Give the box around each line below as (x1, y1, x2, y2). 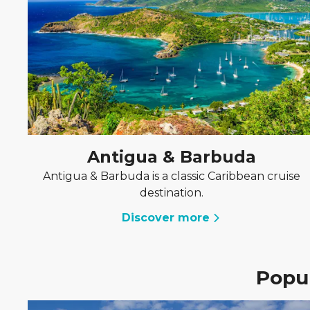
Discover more (122, 211, 210, 224)
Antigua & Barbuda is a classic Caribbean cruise (42, 170, 300, 183)
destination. (139, 186, 203, 199)
